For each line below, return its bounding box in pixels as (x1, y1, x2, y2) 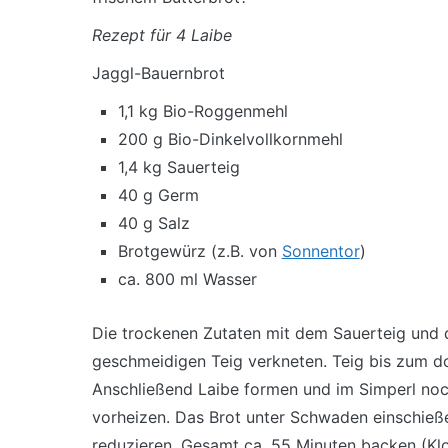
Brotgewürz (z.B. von (117, 241, 282, 261)
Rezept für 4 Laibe (92, 25, 232, 45)
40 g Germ (117, 185, 199, 205)
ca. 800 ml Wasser (117, 269, 257, 289)
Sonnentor (281, 241, 360, 261)
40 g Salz (117, 213, 190, 233)
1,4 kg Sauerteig (117, 157, 240, 177)
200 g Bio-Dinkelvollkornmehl (117, 129, 343, 149)
